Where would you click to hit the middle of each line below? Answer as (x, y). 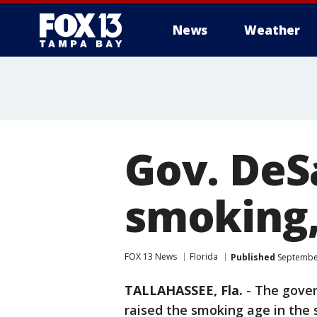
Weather (272, 30)
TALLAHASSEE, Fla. (184, 290)
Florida (204, 257)
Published (253, 257)
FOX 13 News (151, 257)
